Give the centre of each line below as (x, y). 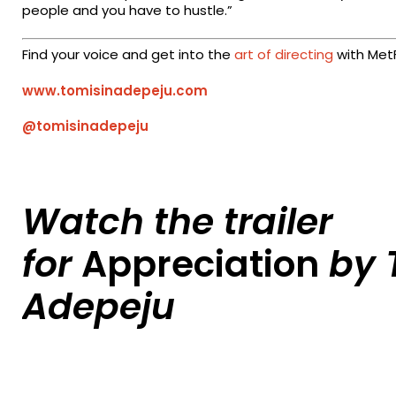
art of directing (284, 55)
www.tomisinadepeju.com (115, 90)
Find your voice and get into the (129, 55)
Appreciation (201, 264)
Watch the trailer (178, 222)
